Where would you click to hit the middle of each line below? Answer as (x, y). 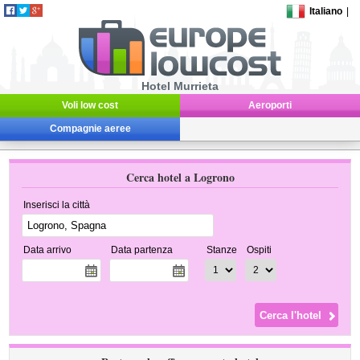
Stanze (222, 250)
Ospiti (260, 250)
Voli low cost (90, 105)
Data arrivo (48, 250)
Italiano (326, 11)
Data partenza (142, 250)
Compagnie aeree (90, 129)
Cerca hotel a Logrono (180, 177)
